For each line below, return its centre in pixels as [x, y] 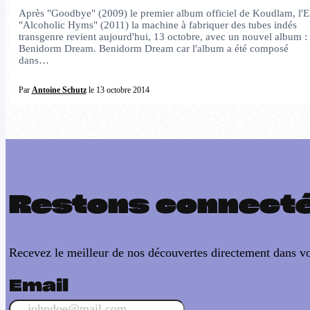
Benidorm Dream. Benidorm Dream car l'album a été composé [153, 48]
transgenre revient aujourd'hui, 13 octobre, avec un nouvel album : [163, 36]
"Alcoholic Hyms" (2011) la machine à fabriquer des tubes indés [157, 25]
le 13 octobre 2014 [118, 90]
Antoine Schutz [59, 90]
